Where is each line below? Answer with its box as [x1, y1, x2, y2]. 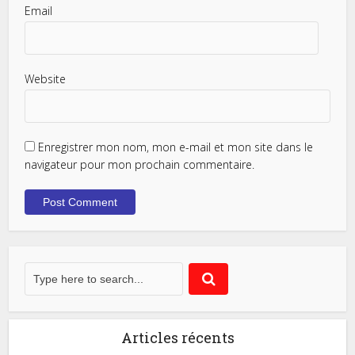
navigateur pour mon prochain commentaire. [25, 157, 255, 172]
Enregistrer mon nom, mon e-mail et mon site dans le [38, 139, 314, 155]
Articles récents [120, 328, 235, 347]
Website [25, 71, 67, 86]
